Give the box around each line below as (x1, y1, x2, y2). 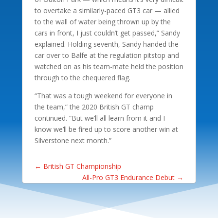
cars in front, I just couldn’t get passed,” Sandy (34, 28, 180, 37)
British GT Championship (43, 161, 121, 171)
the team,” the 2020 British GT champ (34, 102, 154, 111)
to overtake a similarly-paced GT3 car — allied (34, 5, 180, 15)
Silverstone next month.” (34, 135, 111, 145)
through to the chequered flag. (34, 73, 130, 82)
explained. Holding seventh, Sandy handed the (34, 39, 179, 49)
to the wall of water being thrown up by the (34, 17, 171, 26)
